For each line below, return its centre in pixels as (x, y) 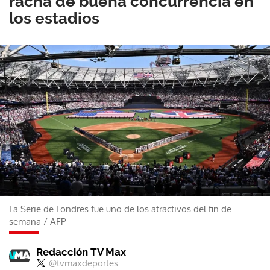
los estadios (54, 18)
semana (25, 221)
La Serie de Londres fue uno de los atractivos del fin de (120, 209)
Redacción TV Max (81, 252)
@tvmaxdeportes (83, 263)
